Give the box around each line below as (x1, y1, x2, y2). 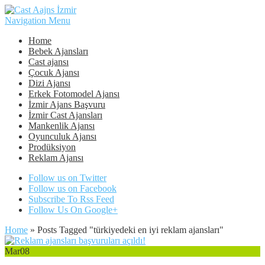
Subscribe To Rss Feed (28, 194, 114, 204)
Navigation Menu (5, 15, 70, 25)
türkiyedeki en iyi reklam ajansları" (93, 225, 224, 235)
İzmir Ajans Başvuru (28, 99, 105, 109)
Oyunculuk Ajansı (28, 131, 96, 141)
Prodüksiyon (28, 142, 76, 152)
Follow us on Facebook (28, 183, 117, 193)
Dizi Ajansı (28, 78, 70, 88)
